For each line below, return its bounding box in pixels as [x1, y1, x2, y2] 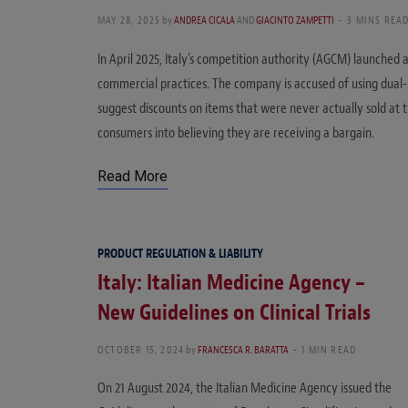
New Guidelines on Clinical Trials [97, 299, 371, 327]
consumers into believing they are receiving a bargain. [97, 124, 374, 143]
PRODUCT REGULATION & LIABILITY [97, 246, 263, 262]
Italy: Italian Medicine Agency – [97, 269, 365, 297]
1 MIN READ [301, 342, 357, 358]
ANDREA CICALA [174, 13, 236, 28]
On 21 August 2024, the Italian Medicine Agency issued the [97, 379, 392, 398]
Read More [97, 168, 168, 186]
